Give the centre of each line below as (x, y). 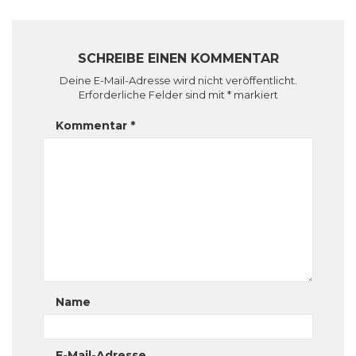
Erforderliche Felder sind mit (153, 95)
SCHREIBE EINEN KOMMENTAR (178, 58)
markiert (254, 95)
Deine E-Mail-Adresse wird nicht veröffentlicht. (178, 80)
